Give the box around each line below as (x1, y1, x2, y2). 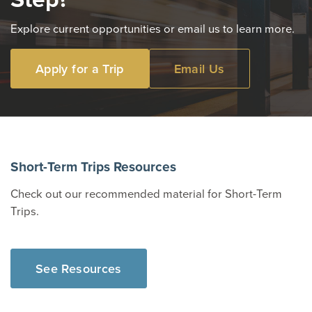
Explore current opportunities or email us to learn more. (10, 20, 295, 37)
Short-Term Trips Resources (10, 156, 176, 176)
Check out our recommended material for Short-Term (10, 185, 282, 201)
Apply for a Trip (36, 59, 124, 77)
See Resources (36, 259, 122, 277)
